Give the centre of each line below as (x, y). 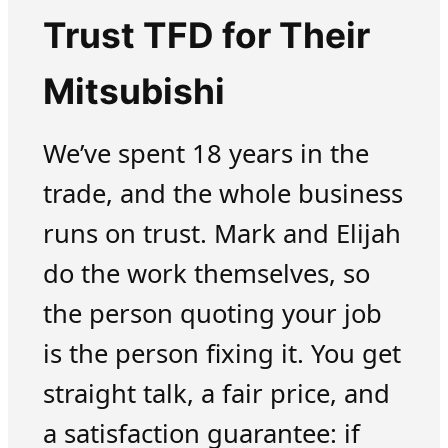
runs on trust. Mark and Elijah (221, 234)
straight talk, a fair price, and (216, 394)
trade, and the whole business (222, 194)
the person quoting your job (212, 314)
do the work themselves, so (206, 274)
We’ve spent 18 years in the (205, 154)
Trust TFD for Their (206, 36)
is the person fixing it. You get (221, 354)
